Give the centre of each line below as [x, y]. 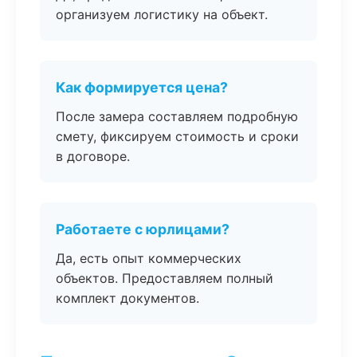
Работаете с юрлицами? [143, 229]
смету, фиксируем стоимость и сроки [177, 136]
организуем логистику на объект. [162, 14]
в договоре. [93, 156]
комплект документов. [127, 298]
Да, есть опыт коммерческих [149, 258]
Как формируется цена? [142, 87]
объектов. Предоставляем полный [165, 278]
